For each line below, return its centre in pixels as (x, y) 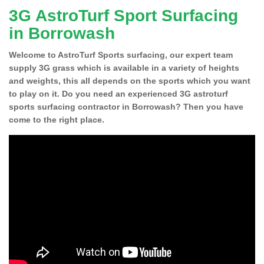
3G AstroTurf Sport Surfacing (123, 15)
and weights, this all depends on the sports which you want (130, 80)
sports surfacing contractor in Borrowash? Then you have (126, 106)
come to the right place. (57, 119)
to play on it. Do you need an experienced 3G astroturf (118, 93)
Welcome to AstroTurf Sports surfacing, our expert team (121, 55)
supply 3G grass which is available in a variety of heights (124, 67)
